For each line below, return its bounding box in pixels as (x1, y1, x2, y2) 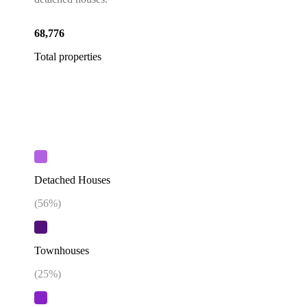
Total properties (34, 50, 101, 62)
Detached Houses (34, 173, 110, 186)
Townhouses (34, 245, 89, 257)
